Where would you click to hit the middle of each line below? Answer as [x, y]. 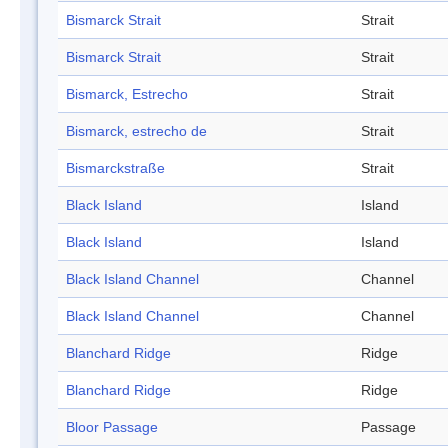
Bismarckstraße [115, 168]
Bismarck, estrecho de [136, 131]
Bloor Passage [112, 427]
